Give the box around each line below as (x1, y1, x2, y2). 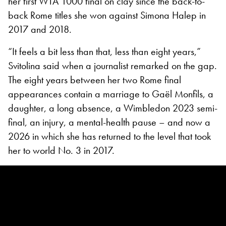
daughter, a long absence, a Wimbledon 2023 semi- (8, 101, 217, 115)
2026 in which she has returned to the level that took (8, 129, 211, 143)
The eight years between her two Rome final (8, 73, 181, 86)
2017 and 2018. (8, 22, 72, 36)
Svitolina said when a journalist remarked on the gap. (8, 59, 217, 72)
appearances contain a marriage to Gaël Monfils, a (8, 87, 213, 100)
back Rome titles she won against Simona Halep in (8, 8, 206, 22)
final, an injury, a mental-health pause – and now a (8, 115, 210, 129)
